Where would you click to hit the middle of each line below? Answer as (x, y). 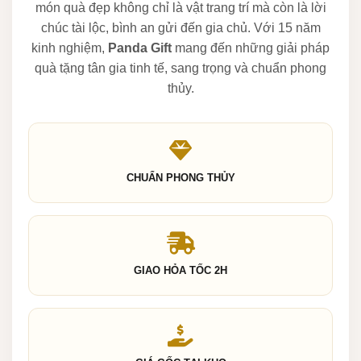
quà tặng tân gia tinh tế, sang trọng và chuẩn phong (180, 68)
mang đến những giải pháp (251, 48)
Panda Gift (140, 48)
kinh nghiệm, (70, 48)
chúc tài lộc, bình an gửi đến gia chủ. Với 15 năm (180, 28)
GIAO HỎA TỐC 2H (180, 271)
